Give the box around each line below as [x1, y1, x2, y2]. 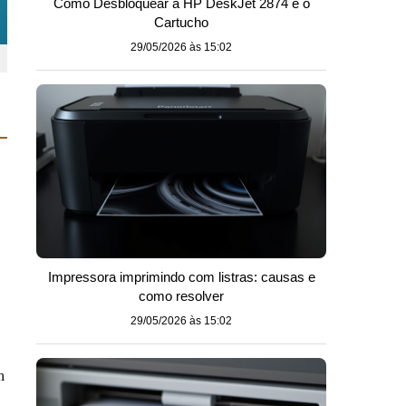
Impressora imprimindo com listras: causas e [47, 269, 315, 285]
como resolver [139, 288, 224, 304]
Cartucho [154, 14, 208, 30]
